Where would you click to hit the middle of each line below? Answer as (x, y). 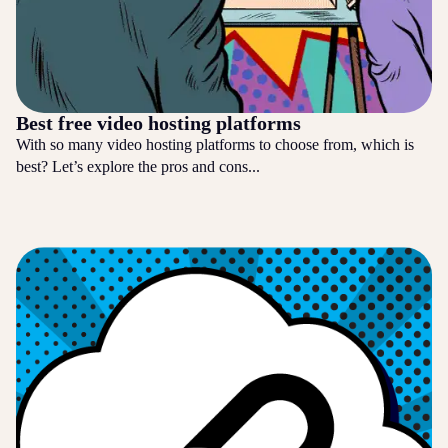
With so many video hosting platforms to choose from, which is (215, 144)
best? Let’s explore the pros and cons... (138, 166)
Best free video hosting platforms (158, 122)
